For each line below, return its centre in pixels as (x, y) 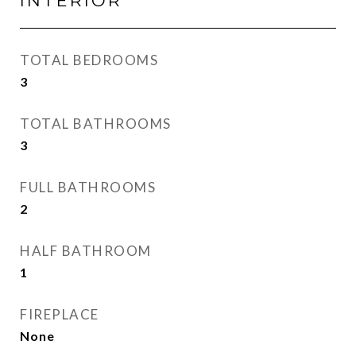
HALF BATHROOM (86, 251)
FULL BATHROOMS (88, 187)
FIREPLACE (60, 314)
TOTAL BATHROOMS (96, 124)
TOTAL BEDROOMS (89, 60)
